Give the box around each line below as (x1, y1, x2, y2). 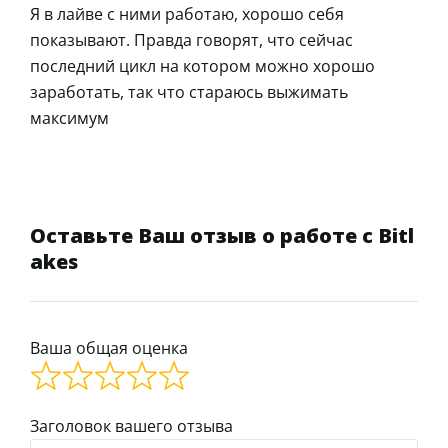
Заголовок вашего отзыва (30, 414, 233, 437)
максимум (30, 106, 109, 129)
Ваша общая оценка (30, 336, 188, 359)
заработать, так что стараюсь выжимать (30, 80, 348, 103)
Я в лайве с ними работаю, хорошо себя (30, 2, 344, 25)
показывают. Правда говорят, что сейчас (30, 28, 353, 51)
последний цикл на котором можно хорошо (30, 54, 375, 77)
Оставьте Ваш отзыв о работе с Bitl (30, 221, 414, 249)
